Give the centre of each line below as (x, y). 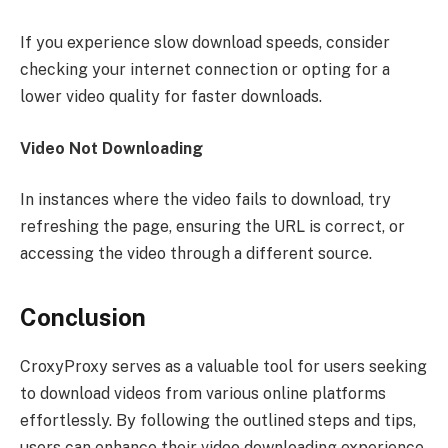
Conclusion (83, 316)
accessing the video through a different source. (196, 254)
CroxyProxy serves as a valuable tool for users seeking (223, 366)
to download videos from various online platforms (203, 393)
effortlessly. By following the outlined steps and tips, (218, 420)
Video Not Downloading (111, 148)
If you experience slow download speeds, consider (205, 43)
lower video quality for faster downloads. (171, 97)
